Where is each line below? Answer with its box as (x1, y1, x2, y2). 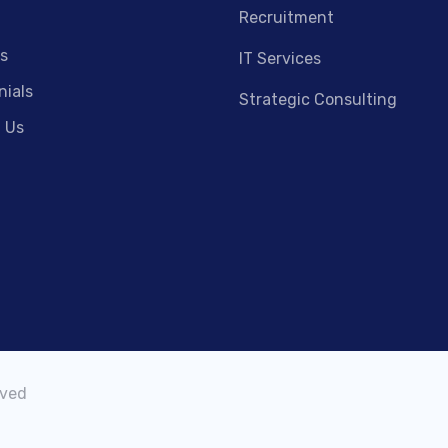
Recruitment (239, 7, 334, 27)
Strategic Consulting (239, 89, 397, 109)
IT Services (239, 48, 321, 68)
